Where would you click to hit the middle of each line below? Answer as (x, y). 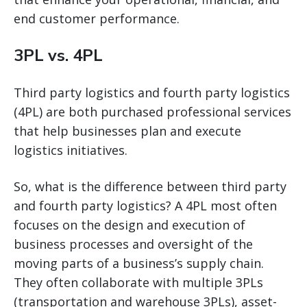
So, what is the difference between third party (150, 186)
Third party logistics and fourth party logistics (152, 92)
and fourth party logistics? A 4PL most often (145, 205)
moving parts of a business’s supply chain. (139, 263)
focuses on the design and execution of (130, 224)
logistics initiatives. (71, 150)
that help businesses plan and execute (127, 131)
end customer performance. (97, 18)
